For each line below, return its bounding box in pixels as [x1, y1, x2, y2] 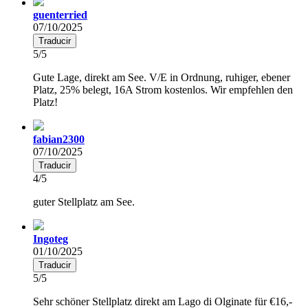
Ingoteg [33, 232, 68, 245]
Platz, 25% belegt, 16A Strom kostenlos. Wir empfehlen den [33, 83, 293, 96]
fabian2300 [33, 133, 85, 145]
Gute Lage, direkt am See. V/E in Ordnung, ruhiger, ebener [33, 71, 290, 83]
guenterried [33, 8, 87, 21]
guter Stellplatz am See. [33, 195, 135, 208]
